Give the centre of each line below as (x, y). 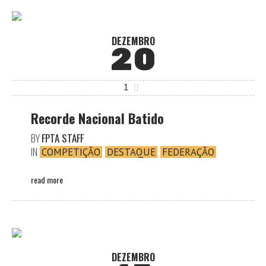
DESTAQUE (131, 152)
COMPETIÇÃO (71, 152)
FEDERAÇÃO (188, 152)
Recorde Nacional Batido (97, 118)
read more (47, 180)
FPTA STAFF (63, 138)
